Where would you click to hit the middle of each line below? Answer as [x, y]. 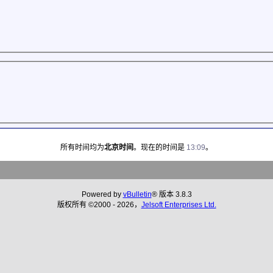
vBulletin [137, 194]
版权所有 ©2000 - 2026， [99, 204]
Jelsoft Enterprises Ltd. [179, 204]
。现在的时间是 [160, 147]
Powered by [102, 194]
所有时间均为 [82, 147]
